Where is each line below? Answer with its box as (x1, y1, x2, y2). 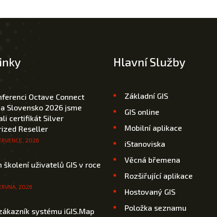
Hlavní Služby (113, 54, 186, 69)
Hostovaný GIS (124, 186, 175, 196)
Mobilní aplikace (124, 123, 182, 132)
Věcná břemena (124, 155, 180, 164)
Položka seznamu (124, 202, 186, 212)
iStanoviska (124, 139, 165, 148)
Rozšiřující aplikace (124, 170, 193, 180)
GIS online (124, 107, 159, 116)
